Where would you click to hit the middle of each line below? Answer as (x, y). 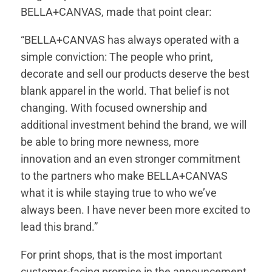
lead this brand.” (59, 227)
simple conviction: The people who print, (117, 57)
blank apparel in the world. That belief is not (125, 91)
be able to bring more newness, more (110, 142)
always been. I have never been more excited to (136, 210)
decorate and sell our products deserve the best (135, 74)
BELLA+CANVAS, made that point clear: (116, 12)
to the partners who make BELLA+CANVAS (124, 176)
